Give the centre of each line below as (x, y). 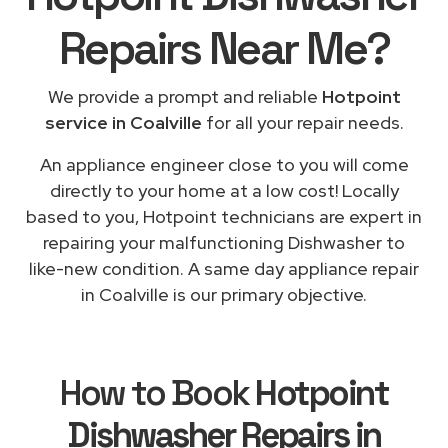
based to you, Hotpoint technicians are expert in (224, 216)
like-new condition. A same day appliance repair (224, 268)
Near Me (287, 48)
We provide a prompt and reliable (184, 96)
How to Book (157, 392)
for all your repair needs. (302, 122)
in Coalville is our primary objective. (224, 294)
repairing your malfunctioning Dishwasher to (224, 242)
